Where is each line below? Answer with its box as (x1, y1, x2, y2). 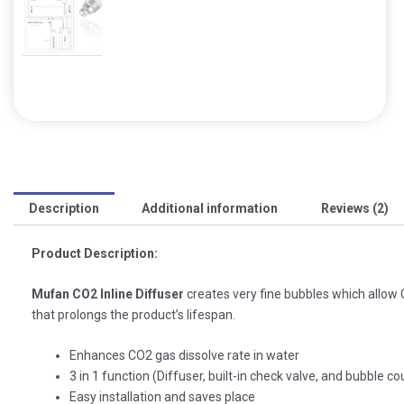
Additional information (142, 201, 279, 216)
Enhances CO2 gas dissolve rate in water (69, 348, 299, 363)
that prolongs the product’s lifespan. (32, 308, 235, 323)
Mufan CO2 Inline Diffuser (32, 287, 184, 302)
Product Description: (32, 245, 158, 261)
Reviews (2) (320, 201, 389, 216)
